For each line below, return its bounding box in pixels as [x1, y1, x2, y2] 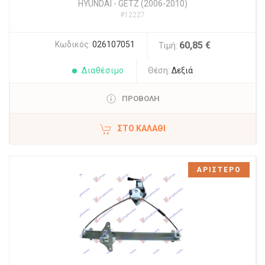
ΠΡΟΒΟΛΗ [121, 94, 160, 104]
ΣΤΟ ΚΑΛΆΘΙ [118, 124, 166, 134]
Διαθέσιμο [82, 66, 124, 76]
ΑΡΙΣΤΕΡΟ [196, 166, 241, 174]
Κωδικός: [54, 40, 92, 50]
